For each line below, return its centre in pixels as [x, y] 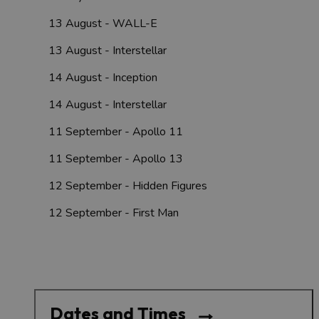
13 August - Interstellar [108, 51]
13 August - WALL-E [103, 24]
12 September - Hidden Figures [128, 186]
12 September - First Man [114, 213]
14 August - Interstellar [108, 105]
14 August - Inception [103, 78]
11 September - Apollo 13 [116, 159]
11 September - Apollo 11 [116, 132]
